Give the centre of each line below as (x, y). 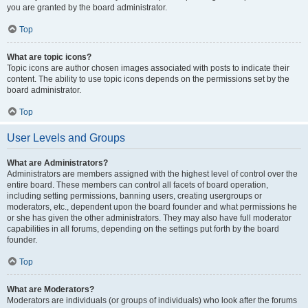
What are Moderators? (51, 289)
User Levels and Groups (66, 138)
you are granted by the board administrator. (87, 8)
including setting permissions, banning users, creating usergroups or (134, 196)
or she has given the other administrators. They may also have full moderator (149, 218)
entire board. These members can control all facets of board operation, (137, 185)
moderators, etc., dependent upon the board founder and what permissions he (152, 207)
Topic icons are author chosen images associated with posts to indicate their (148, 68)
